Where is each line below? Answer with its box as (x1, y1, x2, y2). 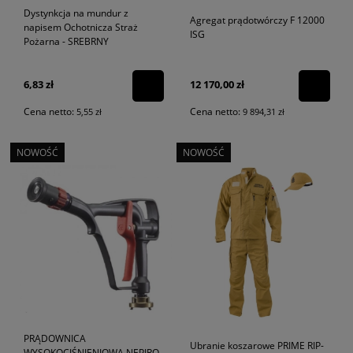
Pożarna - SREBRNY (23, 34, 109, 48)
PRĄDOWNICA (23, 331, 86, 345)
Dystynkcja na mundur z (23, 6, 128, 20)
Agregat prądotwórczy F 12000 (189, 13, 325, 27)
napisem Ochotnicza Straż (23, 20, 138, 34)
